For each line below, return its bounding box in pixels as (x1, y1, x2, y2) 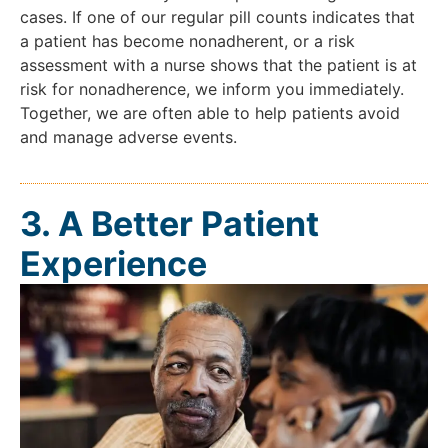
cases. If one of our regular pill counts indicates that (20, 7, 415, 28)
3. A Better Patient (20, 203, 319, 245)
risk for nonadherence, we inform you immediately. (20, 79, 404, 100)
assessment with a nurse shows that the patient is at (20, 55, 417, 76)
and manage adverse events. (20, 127, 237, 148)
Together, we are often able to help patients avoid (20, 103, 400, 124)
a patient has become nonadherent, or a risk (20, 31, 355, 52)
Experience (20, 243, 207, 285)
